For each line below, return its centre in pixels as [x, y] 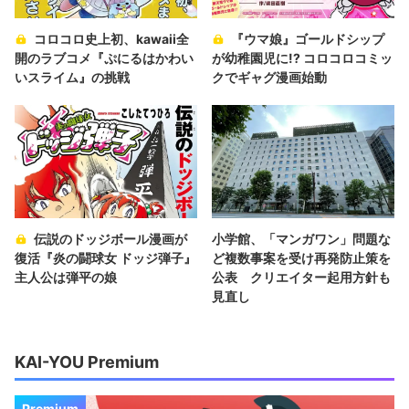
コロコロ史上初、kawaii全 [111, 38]
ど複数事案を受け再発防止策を [301, 257]
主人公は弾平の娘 [66, 277]
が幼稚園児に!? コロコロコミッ [302, 58]
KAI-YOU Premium [87, 362]
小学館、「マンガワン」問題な [301, 238]
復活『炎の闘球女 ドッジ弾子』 [105, 257]
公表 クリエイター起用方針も [301, 277]
